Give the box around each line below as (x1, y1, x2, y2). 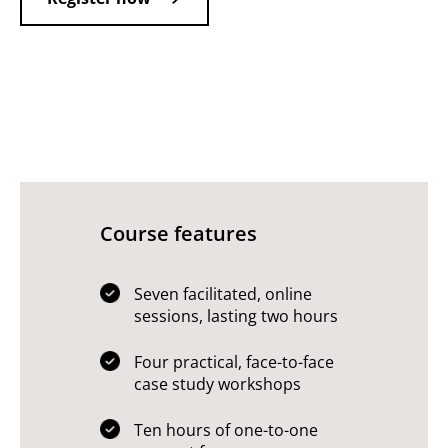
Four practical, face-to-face (134, 351, 334, 373)
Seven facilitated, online (134, 283, 312, 305)
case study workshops (134, 373, 301, 395)
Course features (100, 220, 257, 247)
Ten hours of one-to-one (134, 419, 318, 441)
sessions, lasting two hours (134, 305, 338, 327)
